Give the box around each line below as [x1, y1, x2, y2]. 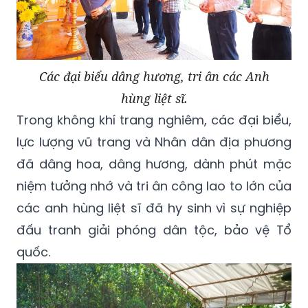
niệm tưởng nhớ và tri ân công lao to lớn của [16, 177, 291, 195]
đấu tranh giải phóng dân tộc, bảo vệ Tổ [16, 221, 291, 239]
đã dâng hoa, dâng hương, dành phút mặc [16, 155, 291, 173]
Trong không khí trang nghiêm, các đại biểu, [16, 111, 291, 129]
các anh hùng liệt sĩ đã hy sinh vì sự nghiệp [16, 199, 291, 217]
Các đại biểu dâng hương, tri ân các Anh [38, 68, 269, 85]
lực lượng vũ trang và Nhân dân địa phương [16, 133, 291, 151]
